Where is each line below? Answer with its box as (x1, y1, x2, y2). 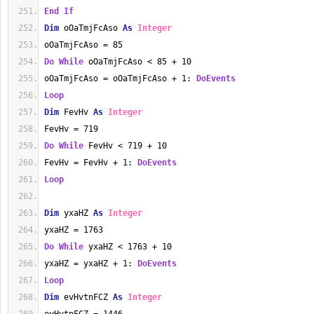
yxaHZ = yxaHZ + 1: (44, 259, 137, 268)
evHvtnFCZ (59, 292, 113, 302)
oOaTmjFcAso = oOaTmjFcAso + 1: (44, 74, 196, 83)
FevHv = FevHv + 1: (44, 158, 137, 168)
